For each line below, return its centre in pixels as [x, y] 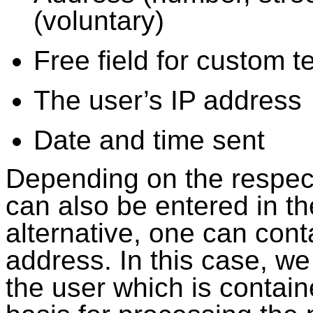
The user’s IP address [168, 100]
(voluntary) [99, 21]
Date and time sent [149, 140]
